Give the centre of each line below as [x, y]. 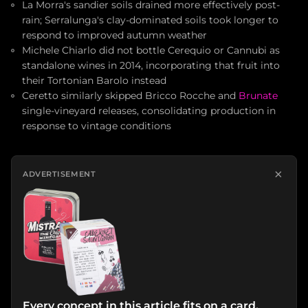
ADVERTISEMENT [59, 174]
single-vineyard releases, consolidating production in [149, 111]
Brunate [258, 96]
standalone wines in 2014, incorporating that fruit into [151, 66]
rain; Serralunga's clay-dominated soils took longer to [150, 20]
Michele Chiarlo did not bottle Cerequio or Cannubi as [151, 51]
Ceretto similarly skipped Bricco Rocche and [130, 96]
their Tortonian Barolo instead [94, 81]
